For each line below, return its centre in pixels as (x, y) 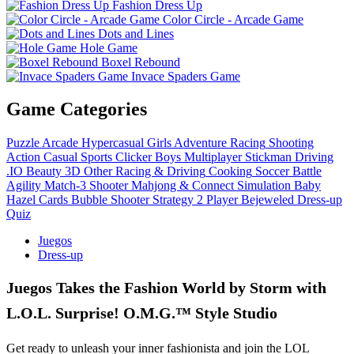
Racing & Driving (160, 171)
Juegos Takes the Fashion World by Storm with (166, 288)
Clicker (134, 157)
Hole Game (109, 47)
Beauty (44, 171)
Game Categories (77, 109)
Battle (307, 171)
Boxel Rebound (141, 62)
